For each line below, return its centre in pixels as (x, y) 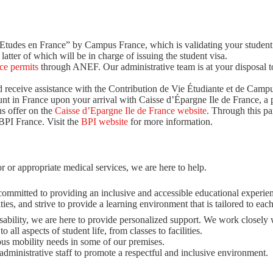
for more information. (170, 122)
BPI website (105, 122)
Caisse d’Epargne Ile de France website (131, 111)
